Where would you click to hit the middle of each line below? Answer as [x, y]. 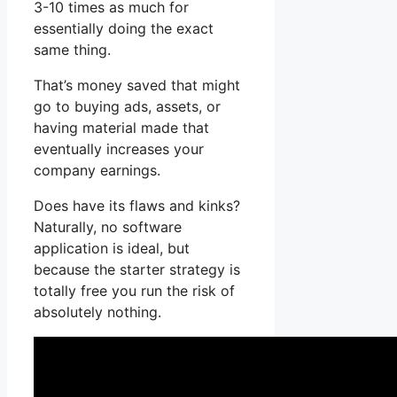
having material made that [121, 128]
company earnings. [97, 171]
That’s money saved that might [137, 86]
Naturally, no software [108, 227]
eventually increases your [119, 149]
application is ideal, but [112, 249]
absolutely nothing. [97, 312]
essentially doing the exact [124, 29]
